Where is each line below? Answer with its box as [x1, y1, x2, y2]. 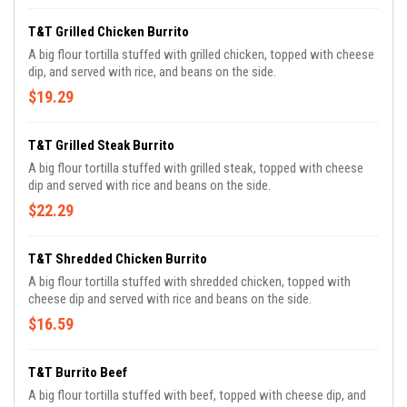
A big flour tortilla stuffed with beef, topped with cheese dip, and [28, 387, 366, 403]
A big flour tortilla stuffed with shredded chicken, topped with [28, 273, 351, 290]
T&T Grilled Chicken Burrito [28, 24, 189, 40]
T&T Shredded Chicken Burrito [28, 251, 207, 267]
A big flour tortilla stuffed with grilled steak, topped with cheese [28, 160, 363, 176]
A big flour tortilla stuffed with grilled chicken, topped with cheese [28, 46, 374, 63]
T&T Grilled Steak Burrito [28, 137, 174, 154]
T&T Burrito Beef [28, 364, 127, 381]
